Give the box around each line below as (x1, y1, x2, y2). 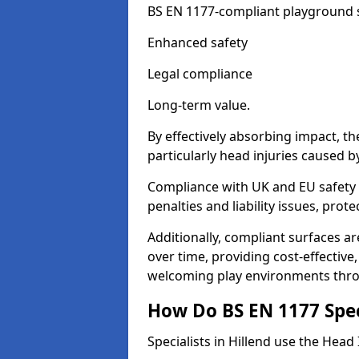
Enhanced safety (147, 34, 248, 51)
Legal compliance (147, 65, 252, 83)
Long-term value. (147, 96, 250, 114)
